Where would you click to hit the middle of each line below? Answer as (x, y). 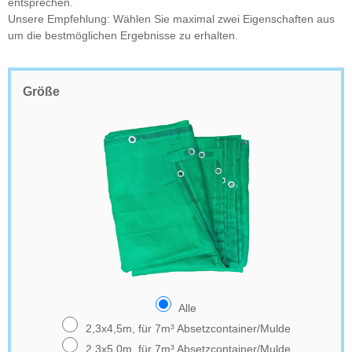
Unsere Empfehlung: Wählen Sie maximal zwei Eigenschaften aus (171, 19)
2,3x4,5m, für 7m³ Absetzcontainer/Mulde (186, 328)
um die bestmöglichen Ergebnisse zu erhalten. (123, 35)
